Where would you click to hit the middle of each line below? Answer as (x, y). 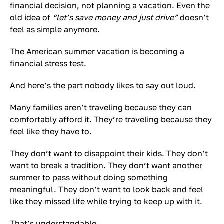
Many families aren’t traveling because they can (101, 107)
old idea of (31, 17)
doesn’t (194, 17)
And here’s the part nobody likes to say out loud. (103, 85)
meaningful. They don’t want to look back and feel (107, 189)
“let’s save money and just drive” (116, 17)
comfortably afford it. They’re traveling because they (111, 119)
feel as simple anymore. (55, 29)
